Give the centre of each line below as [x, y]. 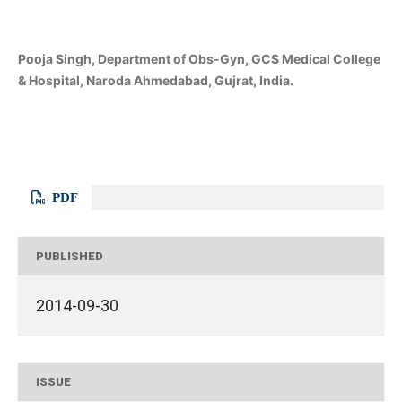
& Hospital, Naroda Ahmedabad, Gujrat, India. [156, 81]
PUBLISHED [70, 256]
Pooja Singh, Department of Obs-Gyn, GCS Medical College [199, 59]
